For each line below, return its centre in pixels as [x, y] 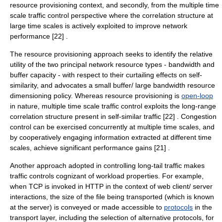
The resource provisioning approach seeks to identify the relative [111, 54]
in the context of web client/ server [158, 186]
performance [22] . [39, 36]
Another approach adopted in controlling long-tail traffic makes [107, 166]
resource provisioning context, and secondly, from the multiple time [114, 5]
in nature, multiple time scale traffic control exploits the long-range [113, 106]
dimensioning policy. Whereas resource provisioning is [96, 96]
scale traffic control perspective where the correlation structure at [111, 15]
